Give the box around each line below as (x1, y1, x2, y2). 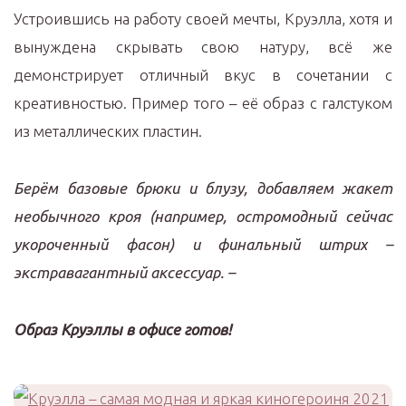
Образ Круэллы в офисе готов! (14, 321, 231, 338)
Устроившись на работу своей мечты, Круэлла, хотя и (14, 10, 392, 27)
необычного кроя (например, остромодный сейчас (14, 208, 392, 225)
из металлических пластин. (14, 122, 202, 140)
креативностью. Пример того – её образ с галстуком (14, 94, 392, 111)
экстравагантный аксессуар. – (14, 264, 235, 281)
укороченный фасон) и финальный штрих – (14, 236, 392, 253)
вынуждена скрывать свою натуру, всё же (14, 38, 392, 55)
